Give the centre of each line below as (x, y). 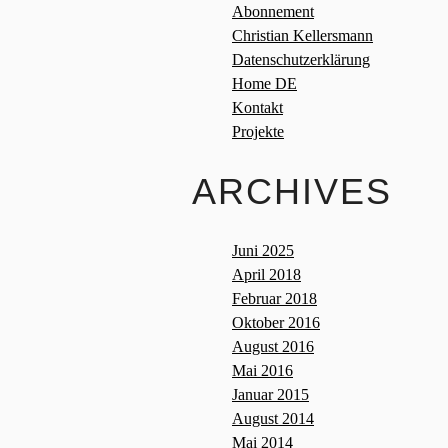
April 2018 (266, 275)
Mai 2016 (262, 371)
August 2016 (273, 347)
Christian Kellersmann (302, 35)
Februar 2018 (274, 299)
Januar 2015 (270, 395)
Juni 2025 (263, 251)
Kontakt (257, 107)
